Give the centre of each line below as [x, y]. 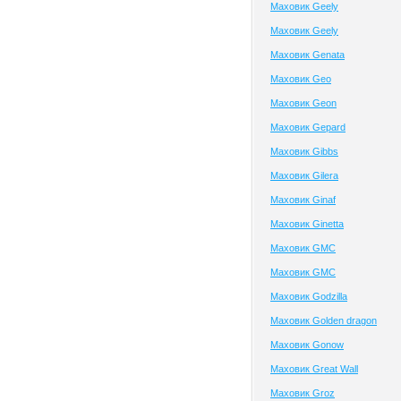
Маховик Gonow [307, 345]
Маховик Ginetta [307, 224]
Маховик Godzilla [309, 296]
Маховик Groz [303, 393]
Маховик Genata [307, 55]
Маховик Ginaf [303, 200]
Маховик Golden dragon [324, 320]
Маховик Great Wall [314, 369]
